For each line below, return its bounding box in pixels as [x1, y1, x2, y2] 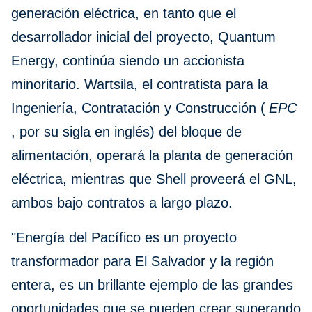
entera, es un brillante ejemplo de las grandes [11, 277, 293, 293]
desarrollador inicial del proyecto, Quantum [11, 29, 276, 45]
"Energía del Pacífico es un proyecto [11, 230, 237, 246]
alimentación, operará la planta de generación [11, 148, 293, 164]
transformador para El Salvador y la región [11, 253, 274, 270]
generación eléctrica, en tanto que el [11, 6, 236, 22]
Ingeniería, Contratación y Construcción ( [11, 100, 265, 116]
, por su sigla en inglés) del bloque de [11, 124, 242, 140]
